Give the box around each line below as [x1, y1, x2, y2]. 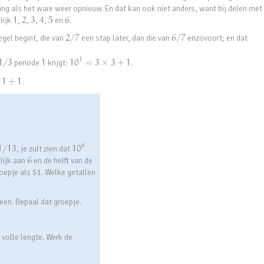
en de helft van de [31, 155, 93, 166]
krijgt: [45, 58, 70, 68]
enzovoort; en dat [185, 33, 247, 44]
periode [12, 58, 41, 68]
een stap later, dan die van [79, 33, 171, 44]
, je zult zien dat [16, 143, 72, 154]
